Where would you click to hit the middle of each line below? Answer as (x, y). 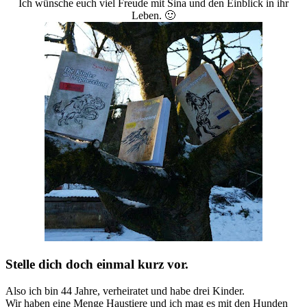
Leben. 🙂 (153, 16)
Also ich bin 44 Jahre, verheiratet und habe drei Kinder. (125, 291)
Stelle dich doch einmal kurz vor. (97, 264)
